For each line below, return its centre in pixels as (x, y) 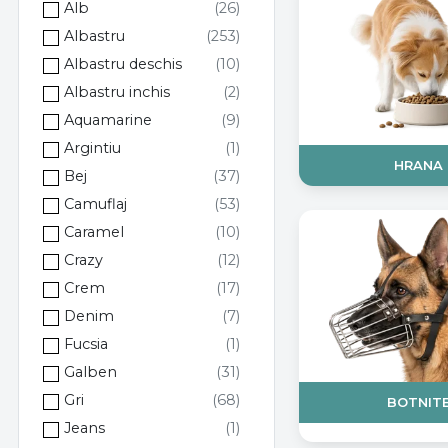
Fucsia (86, 343)
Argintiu (93, 147)
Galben (91, 371)
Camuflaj (96, 203)
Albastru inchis (117, 91)
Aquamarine (108, 119)
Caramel (94, 231)
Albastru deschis (123, 63)
